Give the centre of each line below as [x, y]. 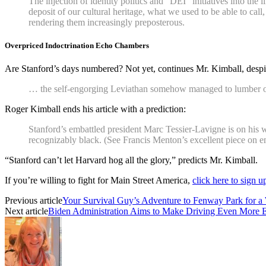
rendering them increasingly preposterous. [107, 22]
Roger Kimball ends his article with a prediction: [95, 109]
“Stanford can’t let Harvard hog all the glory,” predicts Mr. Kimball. [131, 160]
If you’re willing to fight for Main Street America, [99, 180]
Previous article [34, 201]
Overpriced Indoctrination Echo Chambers [77, 45]
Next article [26, 211]
